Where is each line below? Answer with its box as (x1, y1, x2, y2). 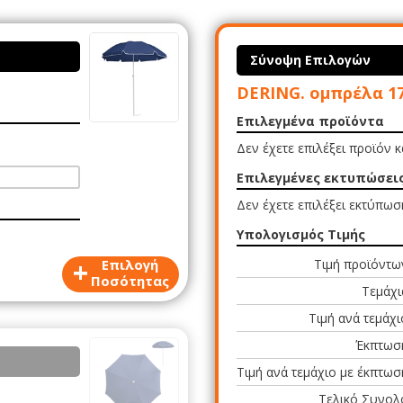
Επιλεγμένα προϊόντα (237, 112, 384, 130)
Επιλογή (101, 255, 158, 273)
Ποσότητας (90, 271, 169, 290)
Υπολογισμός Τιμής (237, 226, 365, 243)
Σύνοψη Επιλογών (250, 51, 371, 68)
